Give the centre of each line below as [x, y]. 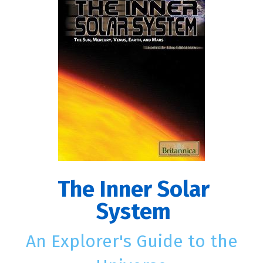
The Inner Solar [134, 189]
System [134, 212]
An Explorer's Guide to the [131, 242]
